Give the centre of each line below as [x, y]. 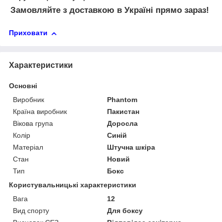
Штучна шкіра [131, 147]
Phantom [122, 99]
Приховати [28, 33]
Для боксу [125, 210]
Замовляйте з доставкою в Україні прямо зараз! [111, 10]
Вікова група [33, 123]
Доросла [123, 123]
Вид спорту [31, 210]
